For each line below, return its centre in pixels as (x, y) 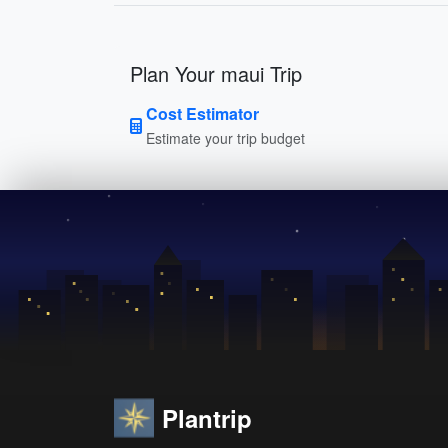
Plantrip (207, 417)
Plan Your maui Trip (216, 73)
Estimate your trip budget (225, 137)
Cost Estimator (202, 113)
